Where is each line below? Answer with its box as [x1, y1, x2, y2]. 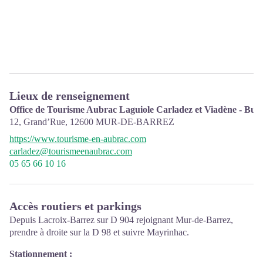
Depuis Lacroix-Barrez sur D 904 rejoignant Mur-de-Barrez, [9, 214, 233, 225]
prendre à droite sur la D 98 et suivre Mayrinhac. [9, 227, 189, 237]
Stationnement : [9, 248, 72, 259]
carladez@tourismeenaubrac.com [9, 146, 132, 156]
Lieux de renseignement [9, 89, 130, 102]
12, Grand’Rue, [9, 116, 70, 127]
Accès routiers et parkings [9, 199, 141, 213]
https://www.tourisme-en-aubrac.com [9, 133, 146, 144]
